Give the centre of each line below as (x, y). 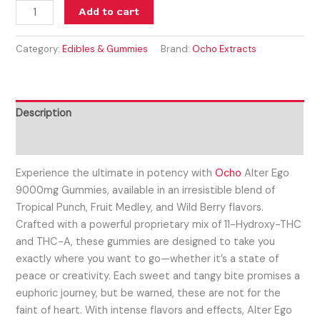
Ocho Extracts (225, 49)
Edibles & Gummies (105, 49)
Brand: (177, 49)
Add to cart (109, 12)
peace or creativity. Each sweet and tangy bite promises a (158, 276)
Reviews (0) (44, 141)
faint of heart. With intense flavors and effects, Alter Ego (154, 311)
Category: (39, 49)
